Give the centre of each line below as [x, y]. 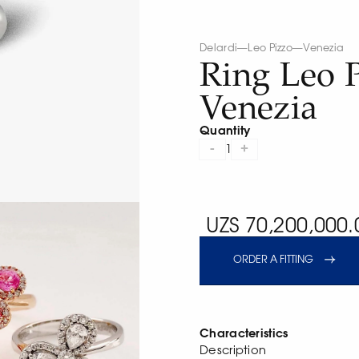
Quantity [225, 131]
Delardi [219, 49]
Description [233, 350]
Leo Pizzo [270, 49]
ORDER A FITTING [273, 260]
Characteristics [244, 333]
